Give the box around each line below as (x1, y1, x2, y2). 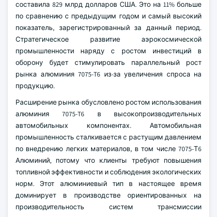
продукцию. (15, 81, 55, 90)
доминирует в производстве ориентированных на (15, 191, 201, 200)
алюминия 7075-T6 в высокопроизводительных (15, 109, 201, 118)
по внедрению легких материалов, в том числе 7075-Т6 (15, 144, 201, 153)
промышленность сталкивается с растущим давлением (15, 133, 201, 141)
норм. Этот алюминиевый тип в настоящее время (15, 179, 201, 188)
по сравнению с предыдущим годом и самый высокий (15, 12, 201, 20)
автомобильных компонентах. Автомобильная (15, 121, 201, 130)
